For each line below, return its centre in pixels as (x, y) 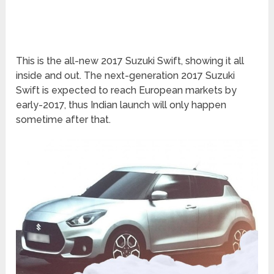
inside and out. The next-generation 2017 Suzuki (126, 76)
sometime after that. (64, 120)
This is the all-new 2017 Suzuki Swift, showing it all (130, 61)
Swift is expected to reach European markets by (127, 91)
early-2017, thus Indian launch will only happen (121, 105)
